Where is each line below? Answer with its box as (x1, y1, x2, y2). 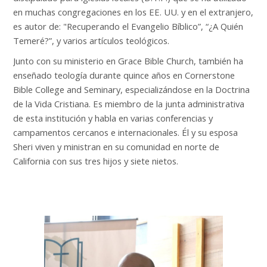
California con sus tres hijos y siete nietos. (13, 155, 179, 167)
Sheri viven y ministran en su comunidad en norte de (13, 141, 220, 153)
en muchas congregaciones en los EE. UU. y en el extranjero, (13, 6, 254, 18)
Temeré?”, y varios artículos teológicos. (13, 35, 172, 46)
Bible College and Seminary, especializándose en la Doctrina (13, 83, 250, 95)
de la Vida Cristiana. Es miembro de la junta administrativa (13, 98, 245, 110)
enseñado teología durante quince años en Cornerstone (13, 69, 235, 81)
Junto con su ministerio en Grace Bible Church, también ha (13, 55, 244, 67)
